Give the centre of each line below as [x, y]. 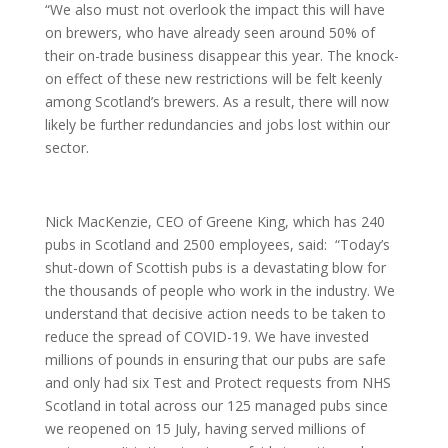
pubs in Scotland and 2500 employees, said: [187, 244]
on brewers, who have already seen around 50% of [209, 32]
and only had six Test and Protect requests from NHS [217, 382]
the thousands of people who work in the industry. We [219, 290]
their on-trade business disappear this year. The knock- [221, 55]
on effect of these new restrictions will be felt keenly [213, 78]
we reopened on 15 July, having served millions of [204, 428]
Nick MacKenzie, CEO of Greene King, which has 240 [214, 221]
